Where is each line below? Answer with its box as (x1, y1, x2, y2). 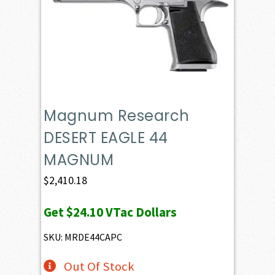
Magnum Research (44, 106, 190, 126)
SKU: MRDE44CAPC (44, 231, 123, 244)
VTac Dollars (103, 204, 177, 221)
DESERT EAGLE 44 (44, 128, 168, 149)
